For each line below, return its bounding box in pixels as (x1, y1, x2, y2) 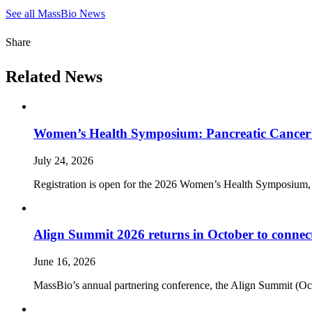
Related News (6, 68, 102, 86)
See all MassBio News (6, 8, 105, 20)
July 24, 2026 (33, 154, 93, 166)
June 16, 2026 (33, 256, 95, 268)
